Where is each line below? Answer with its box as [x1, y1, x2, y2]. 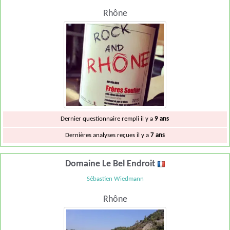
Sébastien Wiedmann [86, 176, 144, 183]
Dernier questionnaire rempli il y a [61, 115, 155, 122]
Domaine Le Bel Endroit [65, 159, 157, 169]
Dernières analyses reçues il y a [65, 131, 150, 139]
